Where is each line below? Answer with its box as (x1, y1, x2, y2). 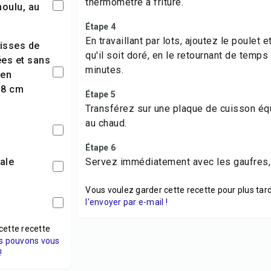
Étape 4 (85, 22, 116, 31)
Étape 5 (85, 90, 116, 99)
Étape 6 (85, 143, 116, 152)
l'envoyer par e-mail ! (85, 197, 168, 207)
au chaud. (85, 117, 127, 129)
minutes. (85, 64, 124, 76)
